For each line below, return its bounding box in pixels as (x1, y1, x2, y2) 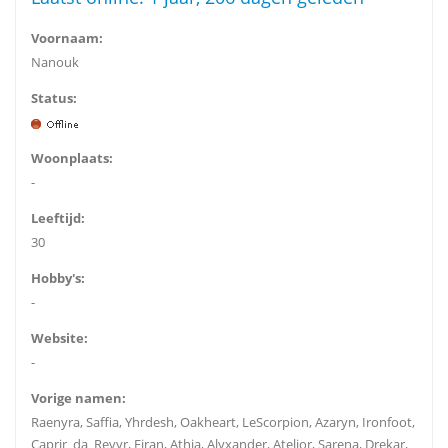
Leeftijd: (31, 209, 85, 227)
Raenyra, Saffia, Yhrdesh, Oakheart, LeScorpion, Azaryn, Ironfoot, (31, 413, 415, 431)
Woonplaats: (31, 149, 113, 167)
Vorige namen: (31, 389, 126, 407)
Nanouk (31, 53, 79, 71)
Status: (31, 89, 77, 107)
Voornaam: (31, 29, 103, 47)
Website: (31, 329, 88, 347)
